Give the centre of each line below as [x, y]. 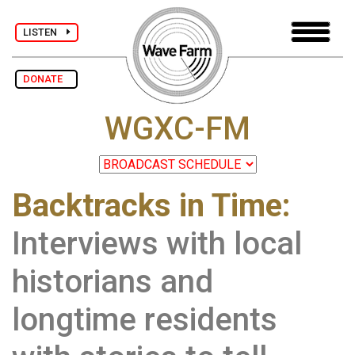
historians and [113, 282]
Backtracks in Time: [151, 206]
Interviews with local [157, 244]
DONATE [46, 79]
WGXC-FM [177, 129]
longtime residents [145, 320]
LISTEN [45, 32]
